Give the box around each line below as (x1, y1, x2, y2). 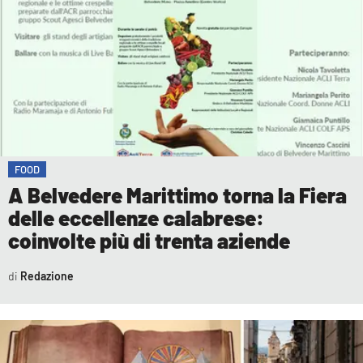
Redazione (19, 268, 74, 283)
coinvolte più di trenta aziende (8, 227, 290, 253)
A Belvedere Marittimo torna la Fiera (8, 181, 347, 207)
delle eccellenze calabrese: (8, 204, 264, 230)
